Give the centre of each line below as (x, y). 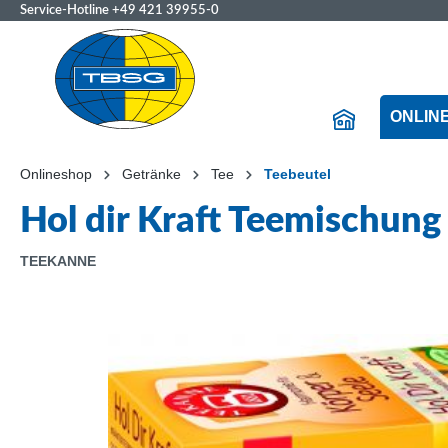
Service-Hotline (66, 10)
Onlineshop (56, 174)
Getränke (151, 174)
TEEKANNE (58, 261)
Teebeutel (297, 174)
